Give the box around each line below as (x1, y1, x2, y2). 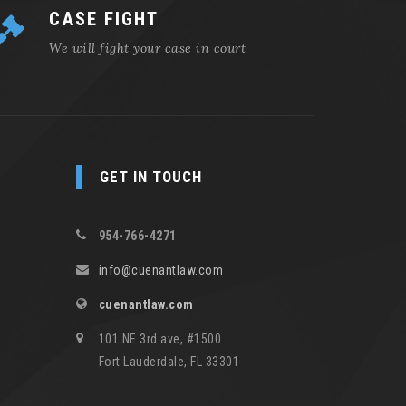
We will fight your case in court (49, 39, 246, 56)
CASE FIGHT (49, 7, 159, 30)
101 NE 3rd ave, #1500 (98, 331, 221, 346)
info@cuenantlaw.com (98, 262, 223, 277)
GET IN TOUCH (99, 167, 202, 186)
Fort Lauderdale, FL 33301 (98, 353, 239, 369)
